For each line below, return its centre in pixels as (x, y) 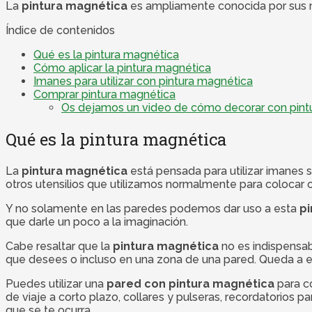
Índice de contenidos (60, 30)
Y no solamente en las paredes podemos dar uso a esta (153, 208)
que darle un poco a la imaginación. (97, 221)
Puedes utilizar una (56, 283)
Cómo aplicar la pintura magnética (122, 68)
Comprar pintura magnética (104, 94)
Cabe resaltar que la (59, 246)
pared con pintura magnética (190, 283)
